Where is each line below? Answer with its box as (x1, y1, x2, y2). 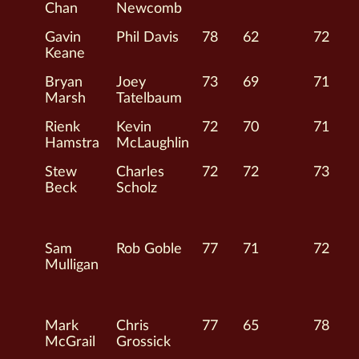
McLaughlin (116, 136, 190, 151)
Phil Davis (116, 30, 179, 45)
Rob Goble (116, 242, 183, 256)
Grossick (116, 335, 171, 349)
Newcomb (116, 2, 183, 16)
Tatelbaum (116, 91, 183, 106)
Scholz (116, 181, 158, 196)
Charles (116, 165, 165, 179)
